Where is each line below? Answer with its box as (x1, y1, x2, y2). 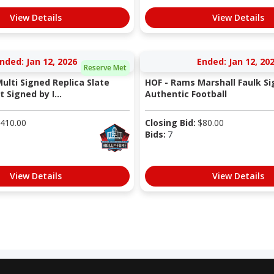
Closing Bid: (144, 117, 196, 129)
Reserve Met (84, 62, 127, 73)
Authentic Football (144, 88, 227, 100)
